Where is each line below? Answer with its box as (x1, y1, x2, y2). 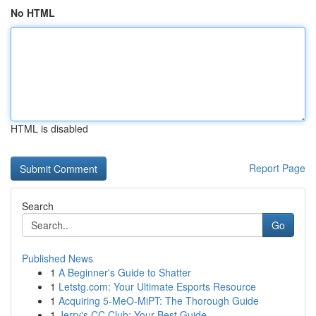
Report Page (249, 161, 305, 175)
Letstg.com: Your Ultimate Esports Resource (59, 279, 256, 293)
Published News (22, 251, 93, 265)
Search (22, 199, 54, 213)
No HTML (11, 6, 55, 20)
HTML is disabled (11, 121, 88, 135)
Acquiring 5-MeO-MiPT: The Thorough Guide (59, 293, 259, 308)
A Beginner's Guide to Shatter (59, 265, 191, 279)
